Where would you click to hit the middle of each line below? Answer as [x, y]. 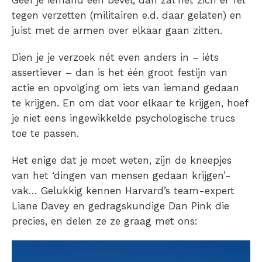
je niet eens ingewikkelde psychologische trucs [123, 118]
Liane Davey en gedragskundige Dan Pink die [120, 206]
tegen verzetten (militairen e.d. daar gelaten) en [127, 15]
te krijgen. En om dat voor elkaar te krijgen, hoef [130, 103]
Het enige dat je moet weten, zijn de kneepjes [122, 161]
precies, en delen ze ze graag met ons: [105, 221]
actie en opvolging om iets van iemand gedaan [125, 88]
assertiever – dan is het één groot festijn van [120, 73]
